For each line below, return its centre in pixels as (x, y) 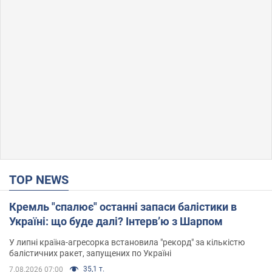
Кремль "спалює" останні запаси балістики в (123, 206)
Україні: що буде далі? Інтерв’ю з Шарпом (116, 221)
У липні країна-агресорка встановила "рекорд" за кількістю (127, 242)
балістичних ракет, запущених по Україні (90, 253)
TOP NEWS (42, 179)
